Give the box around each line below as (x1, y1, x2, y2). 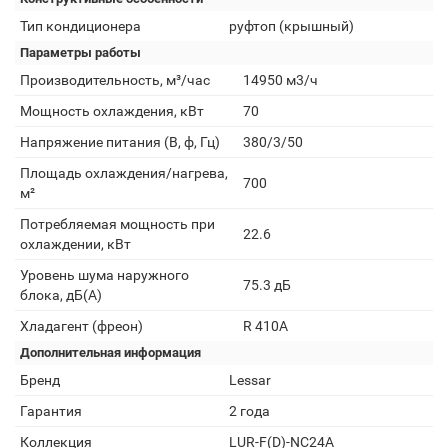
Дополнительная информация (20, 345, 201, 360)
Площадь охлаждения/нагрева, (20, 165, 228, 181)
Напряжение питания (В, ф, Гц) (20, 134, 220, 150)
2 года (229, 403, 270, 419)
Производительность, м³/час (20, 72, 210, 88)
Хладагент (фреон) (20, 318, 143, 334)
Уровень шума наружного (20, 267, 189, 283)
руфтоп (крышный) (229, 18, 354, 34)
